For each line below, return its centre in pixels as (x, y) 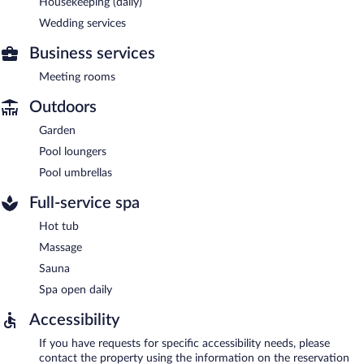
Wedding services (82, 23)
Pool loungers (73, 152)
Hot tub (59, 226)
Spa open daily (76, 290)
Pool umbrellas (76, 173)
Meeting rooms (77, 77)
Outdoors (63, 107)
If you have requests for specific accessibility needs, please (184, 343)
